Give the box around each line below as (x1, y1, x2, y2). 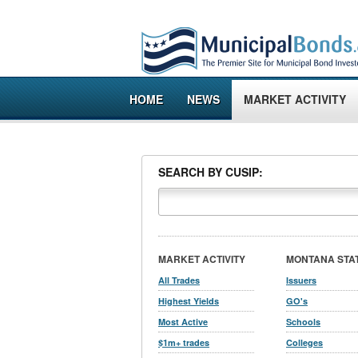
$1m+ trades (158, 336, 209, 348)
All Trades (158, 274, 200, 286)
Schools (286, 316, 320, 328)
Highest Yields (158, 295, 219, 307)
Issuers (286, 274, 316, 286)
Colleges (286, 336, 323, 348)
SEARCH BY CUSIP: (158, 164, 263, 180)
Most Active (158, 316, 208, 328)
